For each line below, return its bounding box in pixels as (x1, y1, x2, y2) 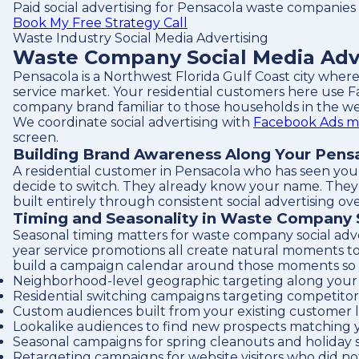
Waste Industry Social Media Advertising (13, 30, 268, 46)
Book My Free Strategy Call (13, 15, 188, 30)
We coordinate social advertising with (13, 115, 253, 130)
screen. (13, 130, 58, 145)
